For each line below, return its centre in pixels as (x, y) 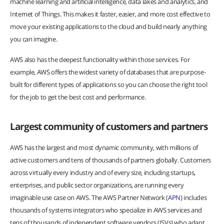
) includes (193, 197)
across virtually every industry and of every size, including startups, (103, 172)
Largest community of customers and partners (109, 126)
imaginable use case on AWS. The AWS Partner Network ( (89, 197)
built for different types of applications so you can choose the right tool (109, 84)
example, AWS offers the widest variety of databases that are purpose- (108, 72)
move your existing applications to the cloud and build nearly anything (108, 26)
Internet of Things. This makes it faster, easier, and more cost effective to (110, 14)
